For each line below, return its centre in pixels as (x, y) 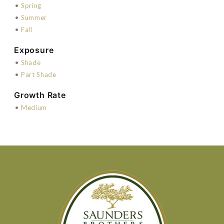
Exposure (34, 50)
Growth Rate (40, 95)
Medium (34, 107)
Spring (31, 5)
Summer (34, 17)
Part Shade (39, 74)
